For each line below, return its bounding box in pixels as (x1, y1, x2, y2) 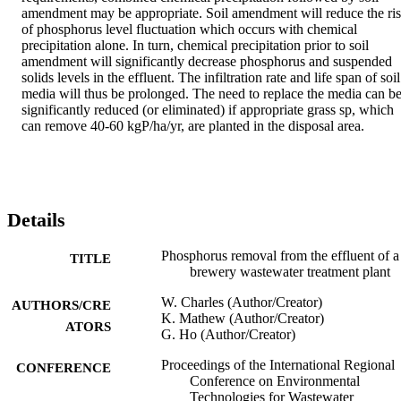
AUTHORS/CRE (12, 298, 111, 313)
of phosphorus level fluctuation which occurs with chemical (21, 21, 357, 37)
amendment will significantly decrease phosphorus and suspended (21, 53, 392, 69)
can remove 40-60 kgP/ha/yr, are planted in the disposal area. (21, 117, 364, 133)
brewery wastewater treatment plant (190, 264, 390, 280)
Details (7, 208, 65, 231)
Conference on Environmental (190, 373, 360, 389)
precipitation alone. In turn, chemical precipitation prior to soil (21, 37, 369, 53)
